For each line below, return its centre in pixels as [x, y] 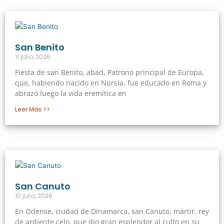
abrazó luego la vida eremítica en [71, 93]
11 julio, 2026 [33, 56]
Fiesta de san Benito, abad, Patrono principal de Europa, [109, 72]
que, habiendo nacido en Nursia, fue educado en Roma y [111, 82]
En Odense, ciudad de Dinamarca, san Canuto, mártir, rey [112, 211]
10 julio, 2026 [34, 195]
